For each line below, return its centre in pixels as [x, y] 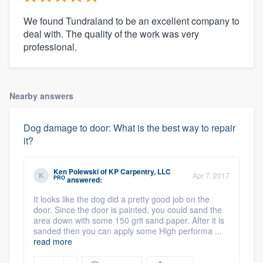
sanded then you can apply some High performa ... [128, 230]
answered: [84, 179]
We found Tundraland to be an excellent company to [131, 21]
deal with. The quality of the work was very [111, 33]
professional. [50, 46]
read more [53, 241]
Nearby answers [41, 95]
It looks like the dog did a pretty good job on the [122, 199]
